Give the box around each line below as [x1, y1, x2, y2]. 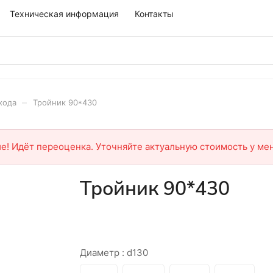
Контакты [135, 9, 174, 19]
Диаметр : [79, 247, 127, 258]
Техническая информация [10, 9, 119, 19]
